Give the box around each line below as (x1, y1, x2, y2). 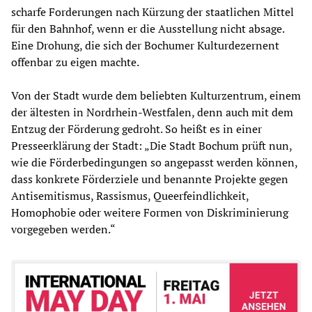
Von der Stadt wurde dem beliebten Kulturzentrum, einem (11, 88, 301, 104)
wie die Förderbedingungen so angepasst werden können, (11, 155, 297, 171)
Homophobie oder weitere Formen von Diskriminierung (11, 205, 288, 221)
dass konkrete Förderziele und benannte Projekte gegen (11, 171, 288, 187)
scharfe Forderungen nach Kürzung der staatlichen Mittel (11, 4, 294, 20)
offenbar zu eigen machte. (11, 54, 139, 70)
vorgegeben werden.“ (11, 221, 116, 237)
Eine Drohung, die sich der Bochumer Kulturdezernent (11, 38, 279, 54)
